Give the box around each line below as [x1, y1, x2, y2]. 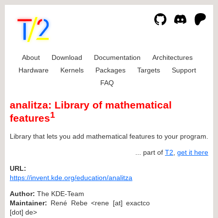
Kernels [60, 66, 84, 74]
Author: [10, 189, 35, 198]
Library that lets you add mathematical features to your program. [10, 132, 208, 140]
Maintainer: [10, 199, 47, 207]
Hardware [18, 66, 49, 74]
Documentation [93, 54, 141, 61]
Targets [137, 66, 160, 74]
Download [51, 54, 82, 61]
